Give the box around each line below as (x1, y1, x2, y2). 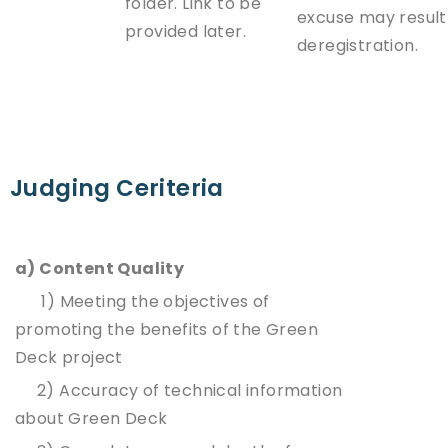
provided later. (125, 19, 247, 43)
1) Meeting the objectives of (15, 289, 270, 313)
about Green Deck (15, 406, 168, 430)
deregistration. (297, 33, 419, 57)
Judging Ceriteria (10, 171, 224, 204)
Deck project (15, 345, 123, 369)
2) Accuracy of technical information (15, 378, 343, 402)
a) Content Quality (15, 256, 185, 280)
